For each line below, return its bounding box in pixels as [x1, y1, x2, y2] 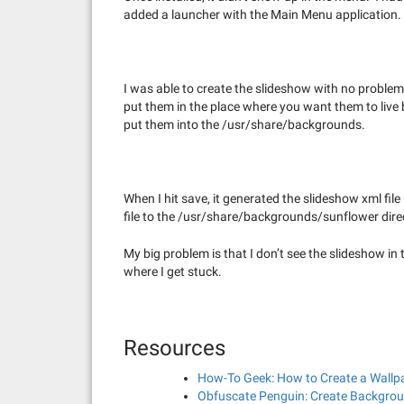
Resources [124, 335, 225, 361]
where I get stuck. [124, 263, 222, 279]
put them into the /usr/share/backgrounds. [124, 116, 365, 132]
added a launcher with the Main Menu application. [124, 6, 401, 22]
